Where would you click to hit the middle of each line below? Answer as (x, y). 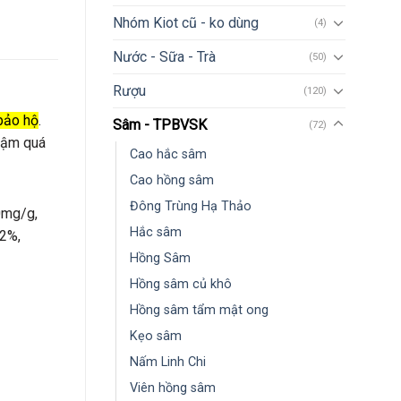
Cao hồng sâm (172, 180)
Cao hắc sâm (168, 154)
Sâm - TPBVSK (160, 124)
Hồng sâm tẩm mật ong (199, 310)
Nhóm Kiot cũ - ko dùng (186, 22)
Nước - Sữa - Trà (164, 56)
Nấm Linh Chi (168, 362)
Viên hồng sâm (173, 388)
